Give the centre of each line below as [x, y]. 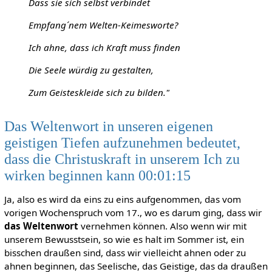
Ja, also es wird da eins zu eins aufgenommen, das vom [122, 199]
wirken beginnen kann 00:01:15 [97, 175]
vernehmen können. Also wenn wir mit [162, 226]
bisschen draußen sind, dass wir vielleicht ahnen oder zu [125, 252]
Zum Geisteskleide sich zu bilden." [99, 93]
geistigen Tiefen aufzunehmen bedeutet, [122, 142]
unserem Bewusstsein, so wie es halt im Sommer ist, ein [124, 239]
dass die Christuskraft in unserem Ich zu [122, 158]
